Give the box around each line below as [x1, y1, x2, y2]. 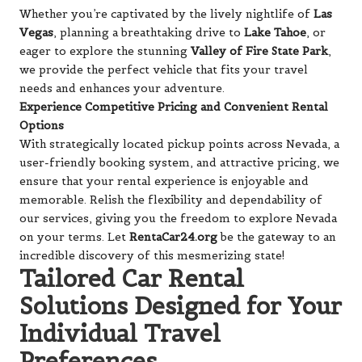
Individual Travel [19, 318, 221, 348]
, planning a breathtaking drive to [53, 25, 244, 40]
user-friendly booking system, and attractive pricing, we [19, 155, 339, 170]
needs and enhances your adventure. [19, 81, 225, 95]
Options [19, 118, 64, 133]
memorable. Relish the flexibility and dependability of [19, 192, 322, 207]
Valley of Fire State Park [191, 44, 328, 58]
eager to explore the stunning [19, 44, 191, 58]
